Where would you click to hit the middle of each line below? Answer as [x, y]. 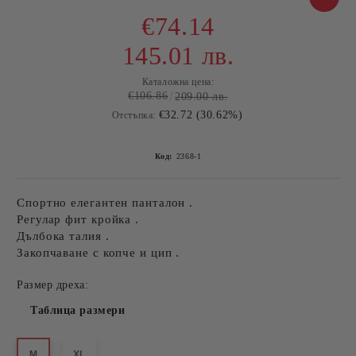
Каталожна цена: [178, 82]
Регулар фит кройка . [78, 219]
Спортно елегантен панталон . [105, 203]
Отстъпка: [133, 115]
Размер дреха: [53, 285]
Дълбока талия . [63, 236]
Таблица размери [78, 310]
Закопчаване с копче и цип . [99, 253]
